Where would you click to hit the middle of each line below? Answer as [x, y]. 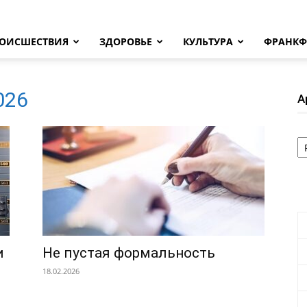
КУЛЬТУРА [208, 41]
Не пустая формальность [129, 253]
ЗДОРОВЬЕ [126, 41]
